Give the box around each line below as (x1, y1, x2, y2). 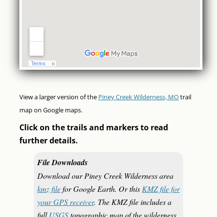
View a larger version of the (19, 93, 98, 101)
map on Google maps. (19, 106, 82, 114)
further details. (19, 135, 78, 146)
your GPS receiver (37, 197, 94, 207)
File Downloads (37, 157, 88, 168)
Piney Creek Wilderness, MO (98, 93, 179, 101)
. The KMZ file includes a (93, 197, 171, 207)
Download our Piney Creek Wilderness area (37, 170, 173, 181)
